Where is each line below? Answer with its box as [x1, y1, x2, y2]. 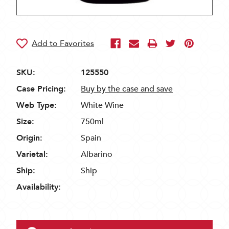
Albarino [81, 149, 112, 160]
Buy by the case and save [81, 83, 173, 95]
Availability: [16, 181, 61, 193]
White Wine [81, 100, 124, 111]
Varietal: [16, 149, 48, 160]
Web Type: [16, 100, 57, 111]
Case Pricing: [16, 83, 66, 95]
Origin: [16, 132, 42, 144]
